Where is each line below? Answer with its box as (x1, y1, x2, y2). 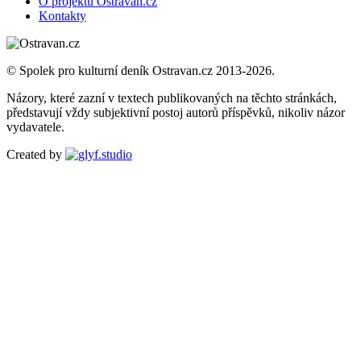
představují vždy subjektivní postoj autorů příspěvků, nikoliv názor (6, 105, 345, 119)
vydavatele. (6, 119, 64, 134)
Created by (6, 147, 62, 161)
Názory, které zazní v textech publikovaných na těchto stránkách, (6, 90, 337, 105)
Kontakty (39, 8, 86, 23)
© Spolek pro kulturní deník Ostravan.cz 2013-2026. (6, 63, 275, 77)
